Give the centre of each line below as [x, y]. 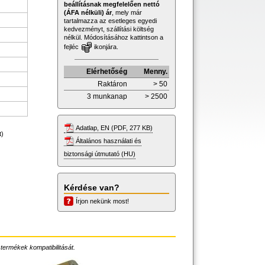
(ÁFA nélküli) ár [88, 12]
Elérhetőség [107, 71]
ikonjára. [105, 46]
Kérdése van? [92, 187]
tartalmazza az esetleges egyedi [110, 20]
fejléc [72, 46]
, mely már [127, 12]
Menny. [156, 71]
